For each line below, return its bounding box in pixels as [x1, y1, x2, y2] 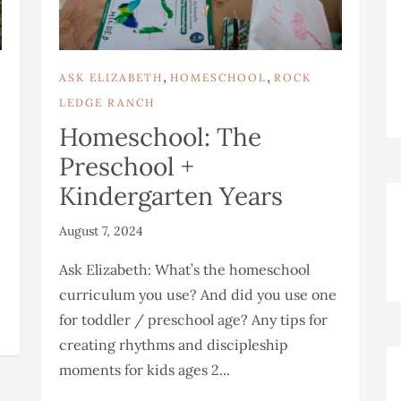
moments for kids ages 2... [59, 360, 230, 379]
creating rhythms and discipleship [59, 335, 288, 354]
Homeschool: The [59, 120, 261, 153]
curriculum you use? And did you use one [59, 285, 337, 303]
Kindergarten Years [59, 179, 283, 212]
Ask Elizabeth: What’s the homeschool [59, 260, 310, 278]
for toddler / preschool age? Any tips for [59, 310, 328, 328]
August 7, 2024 [59, 222, 143, 239]
